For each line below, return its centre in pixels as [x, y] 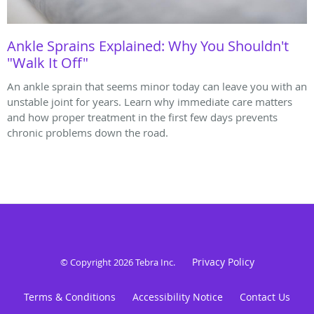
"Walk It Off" [48, 63]
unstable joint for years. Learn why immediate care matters [150, 102]
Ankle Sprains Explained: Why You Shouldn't [148, 46]
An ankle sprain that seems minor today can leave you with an [157, 87]
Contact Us [265, 297]
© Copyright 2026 [97, 262]
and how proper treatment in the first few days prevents [142, 117]
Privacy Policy [223, 262]
